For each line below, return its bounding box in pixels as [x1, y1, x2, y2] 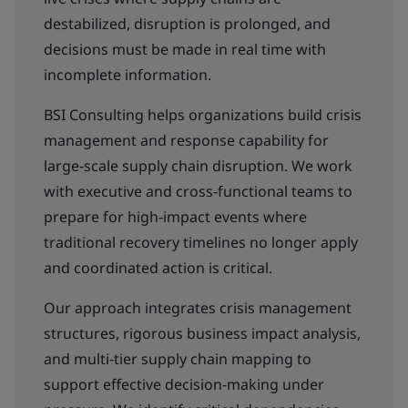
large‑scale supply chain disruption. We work [44, 156, 352, 176]
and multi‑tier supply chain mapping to [44, 349, 311, 369]
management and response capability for [44, 130, 329, 150]
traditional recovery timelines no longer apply [44, 232, 358, 252]
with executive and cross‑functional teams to [44, 181, 352, 201]
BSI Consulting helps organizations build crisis [44, 105, 362, 125]
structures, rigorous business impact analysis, [44, 323, 361, 343]
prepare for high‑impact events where [44, 207, 307, 227]
